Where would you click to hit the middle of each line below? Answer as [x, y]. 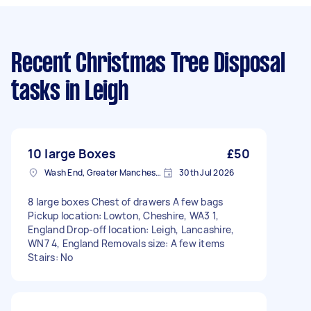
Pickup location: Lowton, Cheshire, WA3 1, [124, 216]
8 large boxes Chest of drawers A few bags [126, 202]
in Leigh [94, 92]
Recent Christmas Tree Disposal [148, 65]
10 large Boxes [72, 153]
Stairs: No [51, 257]
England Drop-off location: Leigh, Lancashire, [131, 229]
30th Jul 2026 [207, 173]
